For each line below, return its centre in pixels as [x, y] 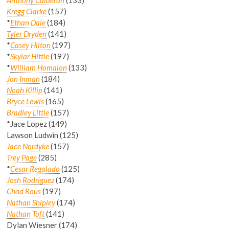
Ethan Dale [28, 22]
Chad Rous [24, 191]
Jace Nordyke [28, 146]
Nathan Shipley [31, 202]
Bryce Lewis [26, 101]
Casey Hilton [31, 45]
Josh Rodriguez [31, 180]
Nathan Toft [26, 213]
